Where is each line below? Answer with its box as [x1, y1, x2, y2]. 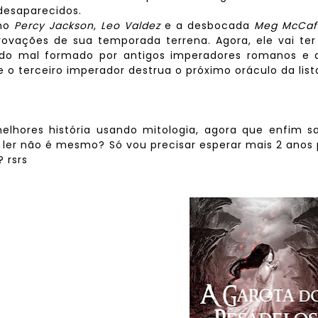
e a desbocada [165, 18, 255, 33]
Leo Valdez [101, 18, 165, 33]
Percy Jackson [14, 18, 94, 33]
